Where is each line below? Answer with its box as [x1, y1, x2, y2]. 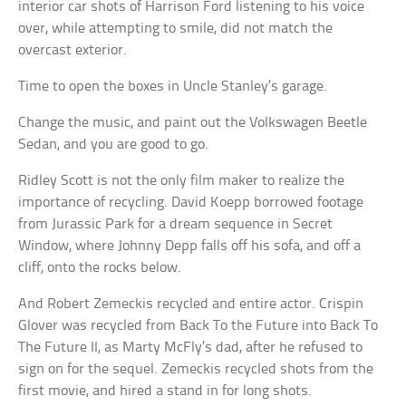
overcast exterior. [18, 43, 128, 59]
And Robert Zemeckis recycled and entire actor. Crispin [18, 296, 364, 313]
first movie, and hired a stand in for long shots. [18, 383, 313, 400]
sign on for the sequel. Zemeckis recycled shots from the [18, 362, 374, 378]
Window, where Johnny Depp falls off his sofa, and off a [18, 238, 362, 255]
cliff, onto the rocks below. [18, 260, 182, 276]
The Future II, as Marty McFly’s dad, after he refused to [18, 340, 363, 356]
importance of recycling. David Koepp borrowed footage [18, 195, 364, 211]
